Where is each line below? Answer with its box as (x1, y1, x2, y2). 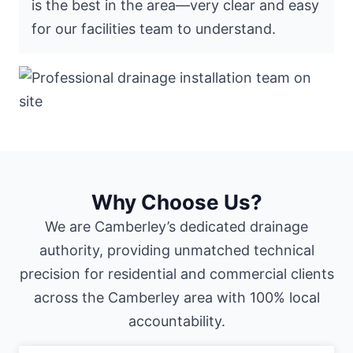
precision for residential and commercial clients (19, 265, 334, 282)
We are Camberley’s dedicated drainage (45, 217, 308, 235)
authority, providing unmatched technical (39, 241, 314, 258)
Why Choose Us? (91, 189, 262, 214)
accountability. (128, 312, 225, 329)
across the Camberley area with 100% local (33, 288, 320, 306)
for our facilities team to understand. (32, 20, 276, 37)
